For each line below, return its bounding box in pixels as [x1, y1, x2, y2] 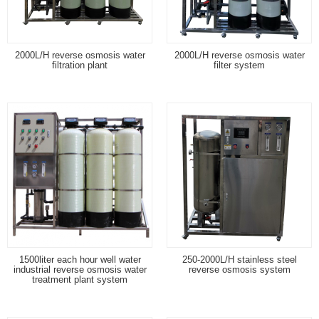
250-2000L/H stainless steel [182, 253, 297, 265]
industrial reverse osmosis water [13, 263, 147, 275]
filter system [214, 59, 265, 70]
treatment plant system [32, 273, 127, 285]
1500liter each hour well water [19, 253, 141, 265]
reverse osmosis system [188, 263, 291, 275]
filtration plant [52, 59, 108, 70]
